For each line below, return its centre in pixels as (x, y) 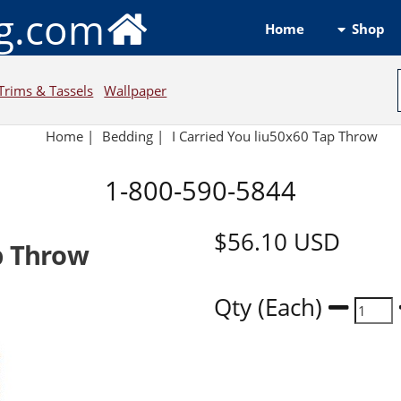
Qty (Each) (271, 308)
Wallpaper (136, 90)
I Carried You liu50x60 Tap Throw (276, 137)
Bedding (128, 137)
